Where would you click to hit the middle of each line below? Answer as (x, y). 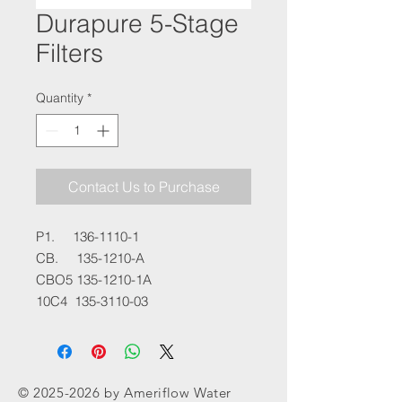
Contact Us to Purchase (144, 187)
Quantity (60, 98)
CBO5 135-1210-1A (94, 280)
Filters (70, 53)
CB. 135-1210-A (90, 258)
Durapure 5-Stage (137, 23)
